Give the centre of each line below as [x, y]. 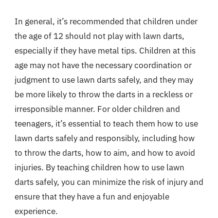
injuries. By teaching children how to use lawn [100, 167]
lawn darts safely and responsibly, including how [105, 138]
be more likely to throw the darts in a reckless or [104, 94]
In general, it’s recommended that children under [106, 21]
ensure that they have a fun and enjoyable [92, 196]
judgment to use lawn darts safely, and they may [104, 80]
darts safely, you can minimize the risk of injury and [109, 182]
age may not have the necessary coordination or [103, 65]
